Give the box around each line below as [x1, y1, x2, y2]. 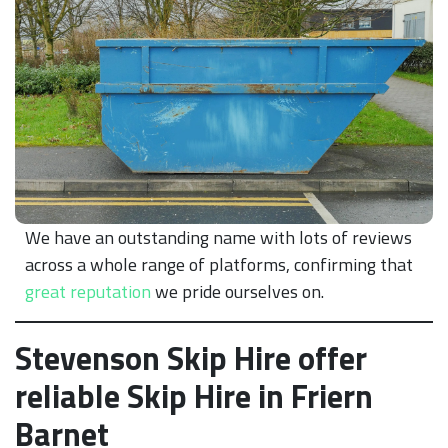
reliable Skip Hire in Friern [15, 371, 373, 420]
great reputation [25, 277, 151, 305]
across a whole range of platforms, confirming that [25, 250, 413, 278]
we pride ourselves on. [151, 277, 324, 305]
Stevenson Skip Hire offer [15, 333, 367, 382]
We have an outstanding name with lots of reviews [25, 223, 412, 251]
